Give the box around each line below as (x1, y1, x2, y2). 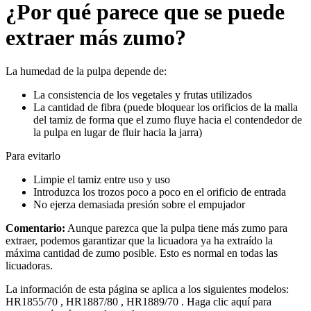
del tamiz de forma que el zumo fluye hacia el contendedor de (33, 114, 302, 126)
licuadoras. (6, 260, 53, 272)
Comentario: (6, 222, 65, 235)
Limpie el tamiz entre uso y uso (33, 174, 170, 186)
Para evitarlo (6, 150, 60, 162)
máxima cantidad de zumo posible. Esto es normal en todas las (6, 247, 278, 260)
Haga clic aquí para (187, 296, 271, 308)
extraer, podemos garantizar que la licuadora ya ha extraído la (6, 235, 273, 247)
